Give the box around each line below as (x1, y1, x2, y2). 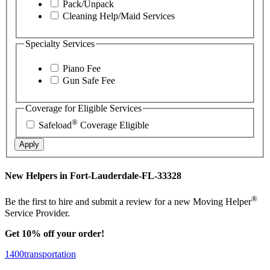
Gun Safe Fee (60, 75, 115, 86)
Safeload (39, 119, 72, 130)
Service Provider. (5, 207, 70, 218)
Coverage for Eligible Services (25, 103, 142, 114)
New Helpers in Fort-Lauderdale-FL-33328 (5, 170, 181, 181)
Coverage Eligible (78, 119, 149, 130)
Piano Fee (60, 63, 101, 74)
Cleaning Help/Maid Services (60, 10, 175, 21)
